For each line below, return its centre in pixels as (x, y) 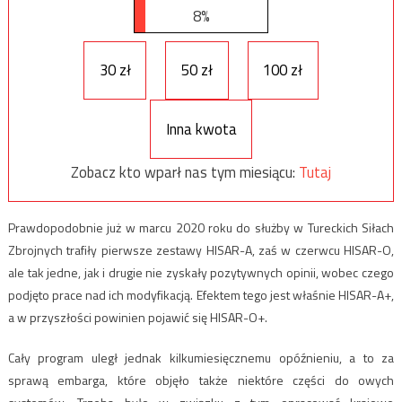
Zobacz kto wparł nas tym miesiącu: (185, 172)
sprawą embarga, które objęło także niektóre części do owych (201, 380)
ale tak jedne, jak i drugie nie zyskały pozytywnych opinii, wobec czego (201, 273)
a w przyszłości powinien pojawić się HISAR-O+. (137, 318)
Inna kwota (201, 129)
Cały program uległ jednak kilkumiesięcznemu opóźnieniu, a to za (201, 358)
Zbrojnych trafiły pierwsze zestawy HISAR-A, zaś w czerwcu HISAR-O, (201, 250)
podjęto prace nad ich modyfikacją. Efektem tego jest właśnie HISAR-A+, (201, 295)
